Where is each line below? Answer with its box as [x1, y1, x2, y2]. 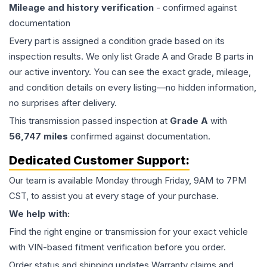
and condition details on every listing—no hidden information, [9, 82, 256, 94]
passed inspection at [80, 115, 170, 127]
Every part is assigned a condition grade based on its [9, 35, 225, 47]
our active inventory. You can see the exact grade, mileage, [9, 66, 251, 78]
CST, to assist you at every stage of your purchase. [9, 190, 219, 202]
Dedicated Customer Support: [9, 153, 190, 168]
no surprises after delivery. [9, 97, 117, 109]
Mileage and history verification [9, 2, 154, 14]
